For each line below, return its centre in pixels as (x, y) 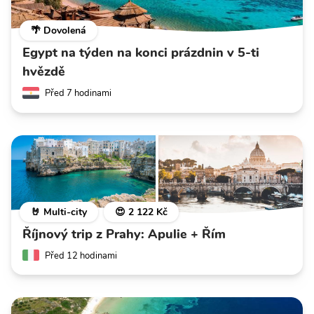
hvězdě (44, 72)
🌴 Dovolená (59, 31)
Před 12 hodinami (81, 255)
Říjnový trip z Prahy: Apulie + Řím (124, 234)
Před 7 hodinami (78, 94)
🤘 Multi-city (59, 212)
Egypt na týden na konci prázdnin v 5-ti (141, 53)
